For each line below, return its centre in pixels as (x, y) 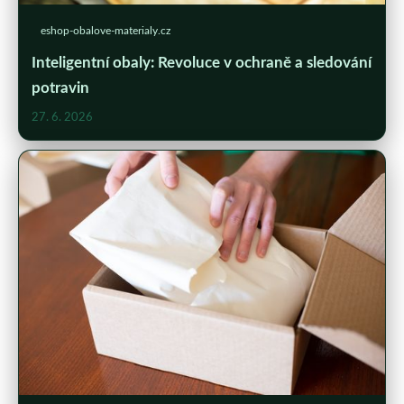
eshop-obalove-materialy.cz (106, 30)
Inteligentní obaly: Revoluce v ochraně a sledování (202, 62)
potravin (60, 87)
